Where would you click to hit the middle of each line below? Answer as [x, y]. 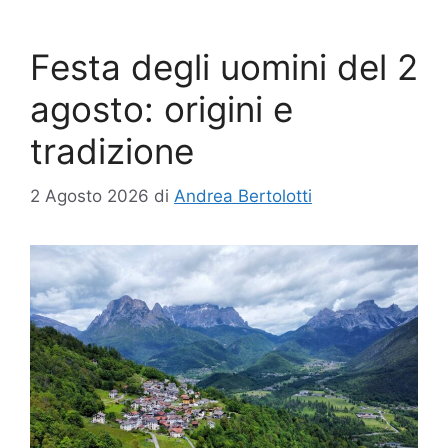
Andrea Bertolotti [243, 195]
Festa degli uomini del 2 [224, 67]
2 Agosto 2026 [89, 195]
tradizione [112, 151]
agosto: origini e [161, 109]
